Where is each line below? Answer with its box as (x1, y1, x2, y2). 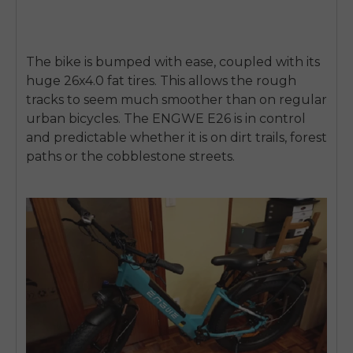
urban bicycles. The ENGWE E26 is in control (26, 111, 306, 127)
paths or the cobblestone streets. (26, 149, 235, 165)
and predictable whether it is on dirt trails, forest (26, 130, 327, 146)
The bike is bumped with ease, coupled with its (26, 54, 320, 70)
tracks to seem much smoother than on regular (26, 92, 327, 108)
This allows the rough (157, 73, 296, 89)
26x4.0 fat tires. (64, 73, 157, 89)
